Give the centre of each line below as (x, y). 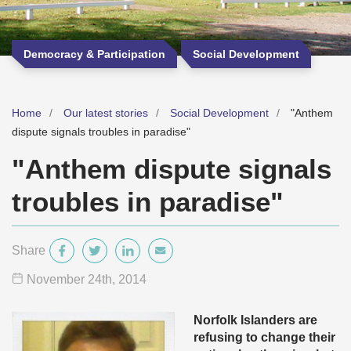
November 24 (64, 279)
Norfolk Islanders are (255, 320)
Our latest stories (106, 113)
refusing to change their (264, 337)
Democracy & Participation (94, 54)
